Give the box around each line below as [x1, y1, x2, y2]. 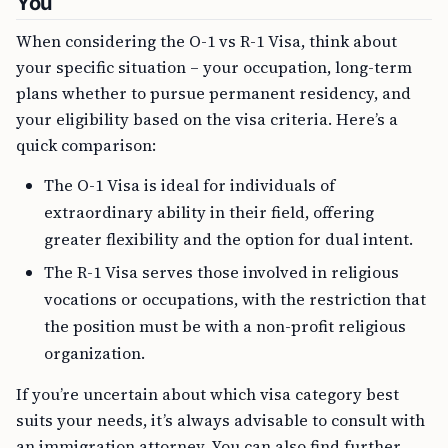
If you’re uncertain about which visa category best [16, 383, 399, 405]
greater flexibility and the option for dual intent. [44, 228, 413, 250]
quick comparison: [16, 134, 156, 156]
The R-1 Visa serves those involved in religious [44, 261, 399, 283]
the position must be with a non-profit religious [44, 315, 406, 337]
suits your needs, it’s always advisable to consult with [16, 409, 425, 431]
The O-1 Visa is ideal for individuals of [44, 174, 335, 196]
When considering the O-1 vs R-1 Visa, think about [16, 30, 397, 52]
